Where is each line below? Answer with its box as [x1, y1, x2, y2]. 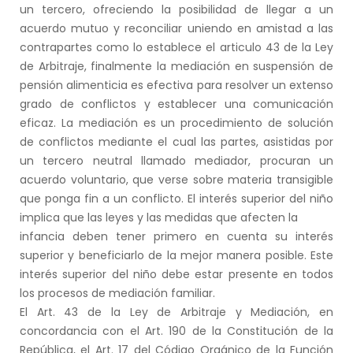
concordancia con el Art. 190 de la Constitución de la [20, 322, 333, 339]
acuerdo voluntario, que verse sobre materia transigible [20, 171, 333, 188]
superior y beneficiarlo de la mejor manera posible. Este [20, 247, 333, 263]
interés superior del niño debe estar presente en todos [20, 266, 333, 282]
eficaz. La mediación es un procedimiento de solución [20, 114, 333, 131]
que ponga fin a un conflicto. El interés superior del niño [20, 190, 333, 206]
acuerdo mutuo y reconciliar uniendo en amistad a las [20, 20, 333, 36]
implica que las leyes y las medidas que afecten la [20, 209, 298, 225]
